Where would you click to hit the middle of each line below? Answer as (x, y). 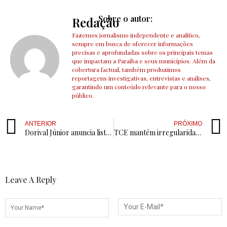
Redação (96, 23)
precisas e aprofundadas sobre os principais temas (142, 52)
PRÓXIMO (188, 124)
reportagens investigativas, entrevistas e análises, (141, 78)
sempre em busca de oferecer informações (133, 44)
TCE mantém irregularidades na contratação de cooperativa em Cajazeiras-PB (198, 133)
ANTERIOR (41, 124)
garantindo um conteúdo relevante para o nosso (139, 87)
